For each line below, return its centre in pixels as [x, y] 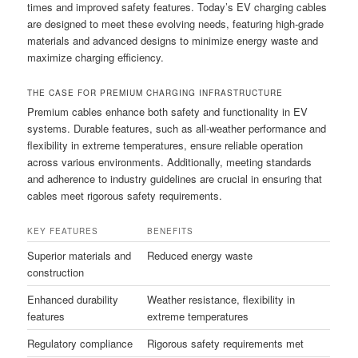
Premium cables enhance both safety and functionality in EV [168, 112]
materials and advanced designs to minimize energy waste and [173, 41]
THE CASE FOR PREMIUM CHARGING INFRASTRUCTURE [155, 93]
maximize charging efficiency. [96, 58]
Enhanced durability [73, 300]
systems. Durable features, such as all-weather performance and [177, 129]
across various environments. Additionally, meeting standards [170, 162]
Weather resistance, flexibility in [221, 300]
